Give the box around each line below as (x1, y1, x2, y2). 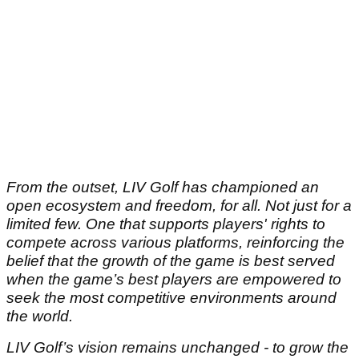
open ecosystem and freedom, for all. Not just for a (6, 197, 352, 215)
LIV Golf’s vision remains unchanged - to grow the (6, 339, 349, 357)
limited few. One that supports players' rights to (6, 216, 325, 233)
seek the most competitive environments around (6, 289, 337, 307)
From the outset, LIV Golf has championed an (6, 179, 319, 196)
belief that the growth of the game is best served (6, 252, 335, 270)
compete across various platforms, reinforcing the (6, 234, 345, 252)
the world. (6, 308, 73, 325)
